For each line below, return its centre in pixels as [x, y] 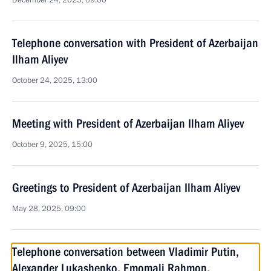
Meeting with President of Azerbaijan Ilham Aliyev [128, 123]
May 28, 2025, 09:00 [49, 209]
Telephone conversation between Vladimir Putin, [126, 252]
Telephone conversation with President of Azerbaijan [135, 43]
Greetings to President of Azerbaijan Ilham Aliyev [126, 188]
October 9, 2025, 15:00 [52, 145]
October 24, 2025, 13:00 [55, 80]
